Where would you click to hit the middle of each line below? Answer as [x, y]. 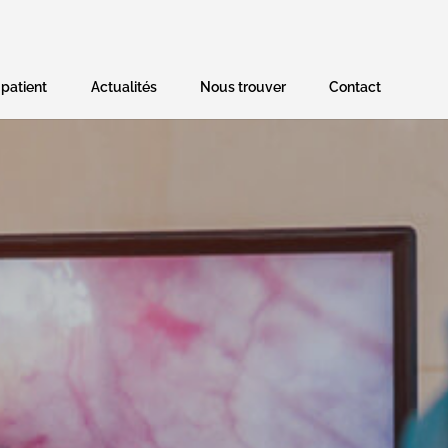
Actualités [123, 87]
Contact [354, 87]
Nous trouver [242, 87]
